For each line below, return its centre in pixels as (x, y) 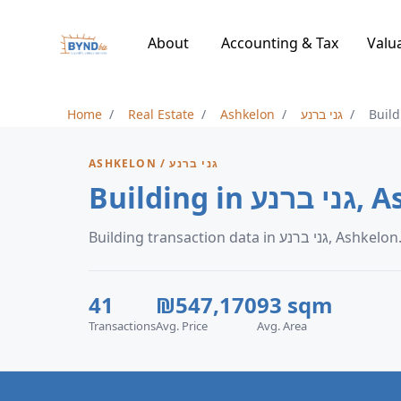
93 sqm (295, 305)
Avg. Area (282, 326)
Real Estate (162, 114)
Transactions (123, 326)
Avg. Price (182, 326)
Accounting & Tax (279, 43)
